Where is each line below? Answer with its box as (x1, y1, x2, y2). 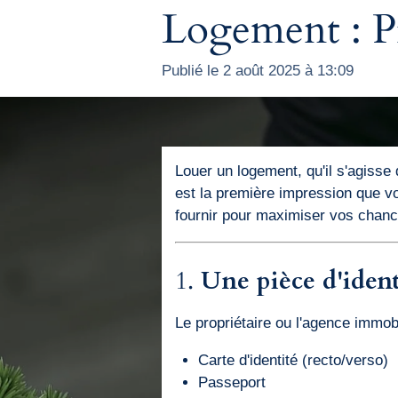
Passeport (197, 374, 266, 392)
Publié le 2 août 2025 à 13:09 (162, 61, 354, 79)
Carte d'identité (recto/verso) (197, 352, 388, 370)
